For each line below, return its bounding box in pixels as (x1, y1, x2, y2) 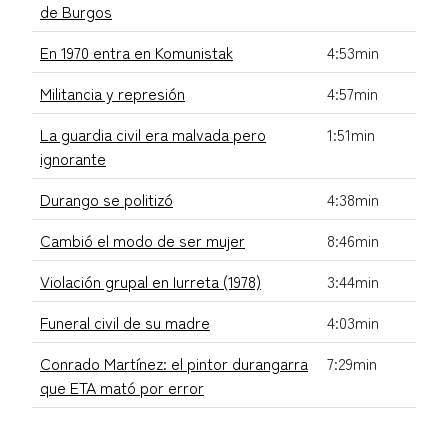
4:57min (327, 80, 378, 105)
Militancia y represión (40, 80, 185, 105)
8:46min (327, 227, 379, 252)
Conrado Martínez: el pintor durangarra (40, 350, 308, 375)
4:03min (327, 309, 379, 334)
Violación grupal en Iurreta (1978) (40, 268, 261, 293)
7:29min (327, 350, 377, 375)
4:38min (327, 186, 379, 211)
